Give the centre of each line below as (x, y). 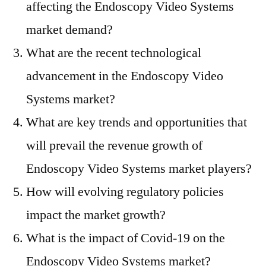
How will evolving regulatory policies (125, 192)
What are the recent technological (114, 53)
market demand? (69, 30)
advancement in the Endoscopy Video (125, 76)
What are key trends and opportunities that (137, 122)
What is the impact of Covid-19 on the (126, 238)
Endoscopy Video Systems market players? (139, 169)
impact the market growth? (96, 215)
